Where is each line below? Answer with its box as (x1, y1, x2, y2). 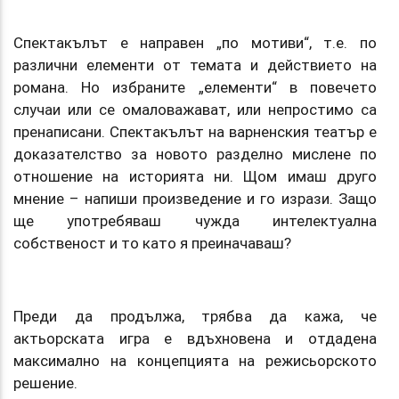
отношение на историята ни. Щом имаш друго (13, 166, 377, 186)
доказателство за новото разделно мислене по (13, 143, 377, 164)
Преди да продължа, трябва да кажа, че (13, 305, 377, 326)
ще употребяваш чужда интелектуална (13, 210, 377, 231)
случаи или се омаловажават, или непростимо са (13, 99, 377, 119)
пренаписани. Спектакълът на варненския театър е (13, 121, 377, 142)
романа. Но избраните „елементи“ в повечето (13, 77, 377, 97)
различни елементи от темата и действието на (13, 54, 377, 75)
